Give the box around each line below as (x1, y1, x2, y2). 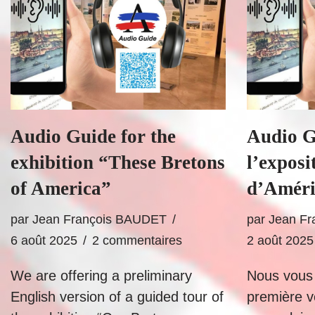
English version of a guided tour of (11, 289, 224, 304)
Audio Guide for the (11, 126, 176, 147)
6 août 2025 (11, 233, 77, 247)
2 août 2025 (247, 233, 314, 247)
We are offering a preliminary (11, 268, 192, 283)
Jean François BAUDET (32, 212, 167, 226)
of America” (11, 178, 111, 199)
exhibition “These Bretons (11, 152, 225, 173)
